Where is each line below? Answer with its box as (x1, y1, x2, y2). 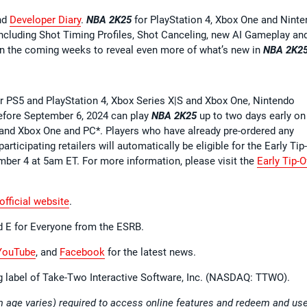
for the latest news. (105, 245, 196, 258)
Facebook (60, 245, 105, 258)
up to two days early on (197, 109, 306, 122)
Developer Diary (10, 13, 81, 26)
